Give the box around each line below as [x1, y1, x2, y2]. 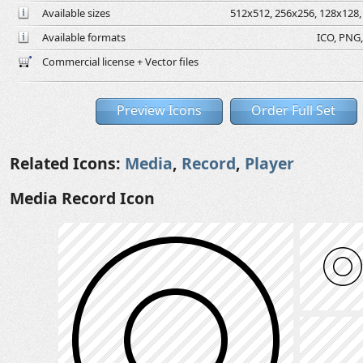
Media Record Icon [10, 187, 155, 209]
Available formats [42, 30, 126, 45]
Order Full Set [251, 101, 335, 119]
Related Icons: [10, 152, 125, 174]
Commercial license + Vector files [42, 54, 199, 69]
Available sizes [42, 6, 110, 20]
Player [245, 152, 294, 174]
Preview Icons [116, 101, 202, 119]
